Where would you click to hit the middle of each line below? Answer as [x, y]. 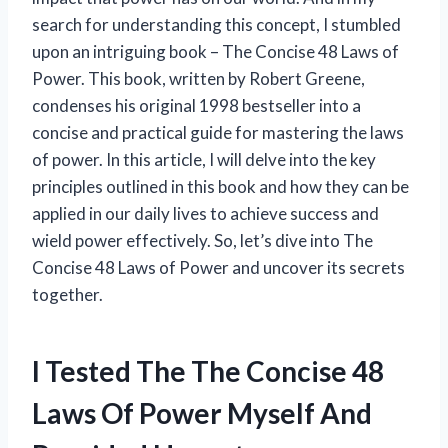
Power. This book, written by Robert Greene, [198, 78]
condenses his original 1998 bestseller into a [196, 105]
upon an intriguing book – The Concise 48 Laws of [215, 51]
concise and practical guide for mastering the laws [218, 132]
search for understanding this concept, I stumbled [216, 24]
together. [67, 294]
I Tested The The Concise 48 [208, 370]
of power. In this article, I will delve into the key [204, 159]
